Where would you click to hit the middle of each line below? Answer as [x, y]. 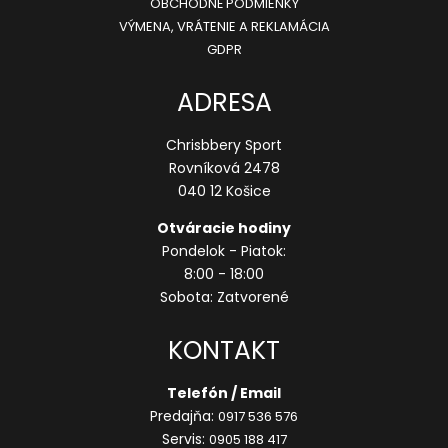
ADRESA [224, 103]
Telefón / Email [224, 393]
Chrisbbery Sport [224, 145]
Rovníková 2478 [224, 168]
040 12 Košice [224, 191]
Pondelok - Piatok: [224, 251]
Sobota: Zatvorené [224, 297]
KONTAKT [224, 351]
